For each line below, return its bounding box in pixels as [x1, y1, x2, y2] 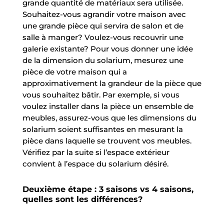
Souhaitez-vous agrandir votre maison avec [22, 9, 186, 19]
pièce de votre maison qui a [22, 66, 127, 76]
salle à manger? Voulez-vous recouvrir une [22, 32, 183, 42]
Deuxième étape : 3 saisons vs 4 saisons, [22, 184, 193, 194]
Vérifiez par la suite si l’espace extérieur [22, 147, 169, 157]
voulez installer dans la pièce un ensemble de [22, 101, 193, 111]
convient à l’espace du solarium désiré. [22, 158, 168, 168]
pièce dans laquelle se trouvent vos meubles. [22, 135, 191, 145]
